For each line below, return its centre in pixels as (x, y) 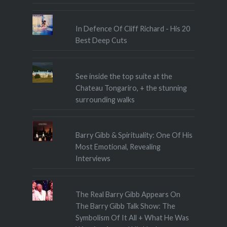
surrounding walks (105, 99)
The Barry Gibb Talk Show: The (126, 206)
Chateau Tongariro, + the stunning (131, 88)
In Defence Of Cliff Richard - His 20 (133, 29)
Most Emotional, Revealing (118, 147)
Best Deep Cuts (102, 41)
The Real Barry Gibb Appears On (128, 194)
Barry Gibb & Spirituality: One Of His (134, 135)
